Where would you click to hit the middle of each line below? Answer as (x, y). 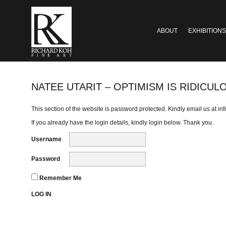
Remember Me (60, 178)
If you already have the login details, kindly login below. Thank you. (122, 122)
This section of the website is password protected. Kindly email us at (125, 109)
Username (46, 139)
